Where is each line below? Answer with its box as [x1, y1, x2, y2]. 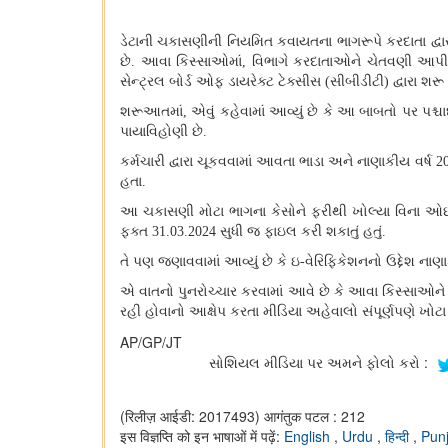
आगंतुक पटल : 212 [264, 405, 365, 426]
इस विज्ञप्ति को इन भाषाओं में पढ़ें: [120, 425, 284, 446]
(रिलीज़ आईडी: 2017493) [120, 405, 260, 426]
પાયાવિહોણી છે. [120, 124, 207, 140]
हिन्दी [385, 425, 413, 446]
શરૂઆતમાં [120, 104, 183, 120]
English [284, 425, 334, 446]
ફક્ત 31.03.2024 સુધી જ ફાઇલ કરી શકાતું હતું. [120, 224, 386, 240]
